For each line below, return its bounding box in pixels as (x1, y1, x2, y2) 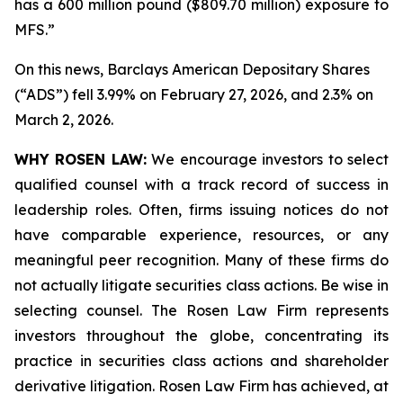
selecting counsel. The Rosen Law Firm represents (14, 301, 389, 319)
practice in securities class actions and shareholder (14, 352, 389, 370)
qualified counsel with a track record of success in (14, 175, 389, 193)
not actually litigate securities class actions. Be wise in (14, 276, 389, 294)
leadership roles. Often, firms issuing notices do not (14, 201, 389, 219)
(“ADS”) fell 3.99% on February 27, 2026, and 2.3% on (14, 85, 373, 103)
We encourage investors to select (146, 150, 390, 168)
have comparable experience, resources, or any (14, 226, 389, 244)
